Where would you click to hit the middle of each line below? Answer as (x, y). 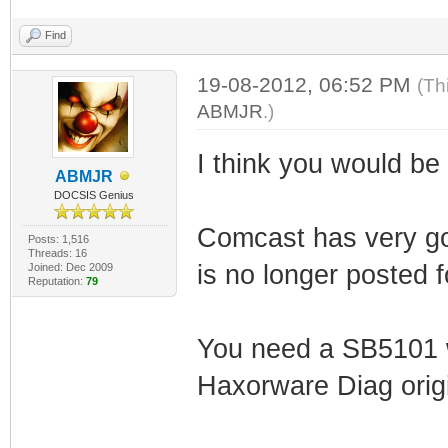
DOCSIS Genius (94, 194)
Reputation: (56, 280)
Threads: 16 (57, 252)
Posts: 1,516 (58, 238)
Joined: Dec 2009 (70, 266)
